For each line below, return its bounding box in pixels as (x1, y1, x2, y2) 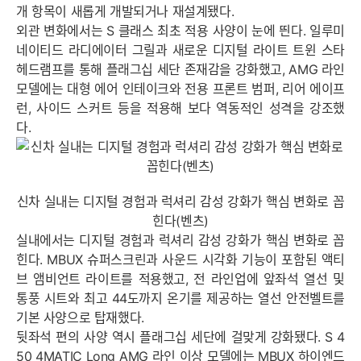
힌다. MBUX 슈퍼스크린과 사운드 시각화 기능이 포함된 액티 (16, 251, 345, 268)
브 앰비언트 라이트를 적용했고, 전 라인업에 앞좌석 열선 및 (16, 271, 345, 287)
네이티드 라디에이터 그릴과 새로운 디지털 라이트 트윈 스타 (16, 42, 345, 58)
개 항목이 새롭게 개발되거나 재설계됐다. (16, 3, 238, 19)
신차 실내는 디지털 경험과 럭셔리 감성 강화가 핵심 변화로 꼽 (16, 193, 345, 210)
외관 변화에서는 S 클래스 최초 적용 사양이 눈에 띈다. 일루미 (16, 23, 345, 39)
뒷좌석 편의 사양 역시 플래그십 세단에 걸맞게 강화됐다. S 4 (16, 329, 345, 345)
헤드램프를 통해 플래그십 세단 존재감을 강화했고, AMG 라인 (16, 61, 345, 77)
